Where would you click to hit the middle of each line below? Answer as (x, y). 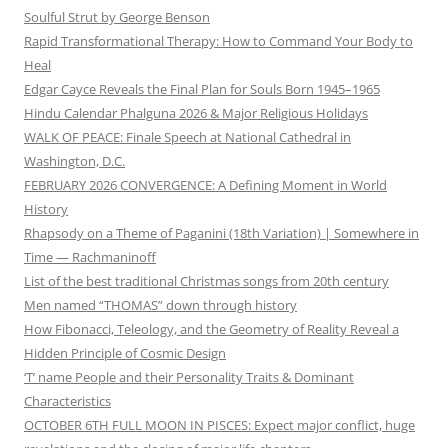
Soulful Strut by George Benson (117, 17)
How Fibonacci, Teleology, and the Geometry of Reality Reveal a (211, 329)
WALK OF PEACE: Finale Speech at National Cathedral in (187, 137)
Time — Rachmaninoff (90, 257)
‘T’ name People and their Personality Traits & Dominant (189, 377)
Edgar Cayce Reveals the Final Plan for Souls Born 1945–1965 (202, 89)
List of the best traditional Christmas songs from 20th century (206, 281)
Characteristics (67, 401)
